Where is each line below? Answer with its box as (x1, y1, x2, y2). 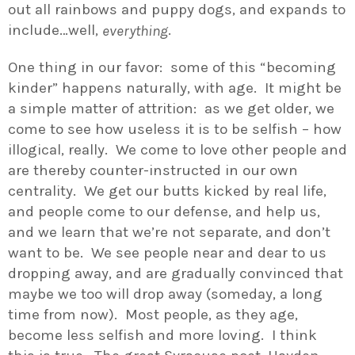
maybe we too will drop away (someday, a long (8, 284, 323, 303)
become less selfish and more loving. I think (8, 326, 317, 344)
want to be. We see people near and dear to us (8, 243, 326, 261)
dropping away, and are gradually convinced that (8, 264, 343, 282)
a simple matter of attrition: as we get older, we (8, 99, 334, 117)
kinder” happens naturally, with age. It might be (8, 78, 342, 97)
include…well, (8, 21, 102, 40)
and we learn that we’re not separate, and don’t (8, 223, 330, 241)
